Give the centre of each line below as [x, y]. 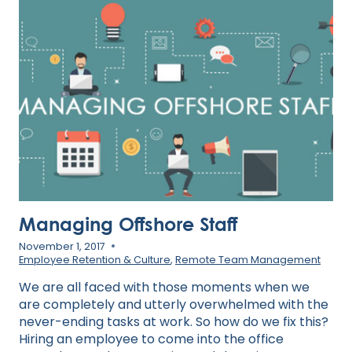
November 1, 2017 [62, 246]
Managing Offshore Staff [128, 224]
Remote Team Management [248, 259]
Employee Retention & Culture [95, 259]
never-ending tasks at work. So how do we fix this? [174, 321]
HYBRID [104, 16]
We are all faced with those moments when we [164, 287]
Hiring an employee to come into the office [151, 339]
